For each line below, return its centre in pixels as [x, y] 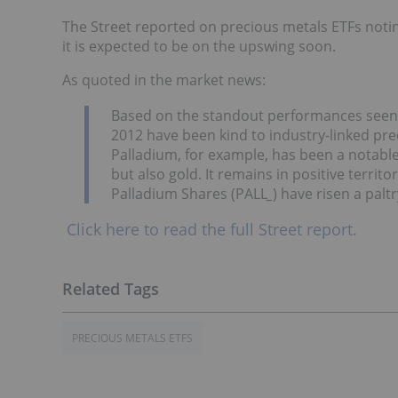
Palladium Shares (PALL [189, 193]
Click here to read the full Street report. [210, 230]
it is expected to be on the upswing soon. [199, 46]
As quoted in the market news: [164, 80]
